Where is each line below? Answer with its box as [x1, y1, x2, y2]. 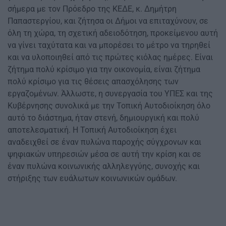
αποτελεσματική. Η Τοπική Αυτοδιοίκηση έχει [8, 125, 177, 135]
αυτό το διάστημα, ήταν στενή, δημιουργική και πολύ [8, 113, 199, 123]
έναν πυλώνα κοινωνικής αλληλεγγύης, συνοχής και [8, 161, 200, 172]
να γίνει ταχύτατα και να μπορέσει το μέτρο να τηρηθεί [8, 40, 210, 50]
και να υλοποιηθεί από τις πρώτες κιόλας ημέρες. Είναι [8, 52, 213, 63]
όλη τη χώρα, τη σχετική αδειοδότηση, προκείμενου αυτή [8, 28, 218, 38]
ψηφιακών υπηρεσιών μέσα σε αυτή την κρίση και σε [8, 149, 201, 159]
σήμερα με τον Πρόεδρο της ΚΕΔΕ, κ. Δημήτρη [8, 4, 177, 14]
